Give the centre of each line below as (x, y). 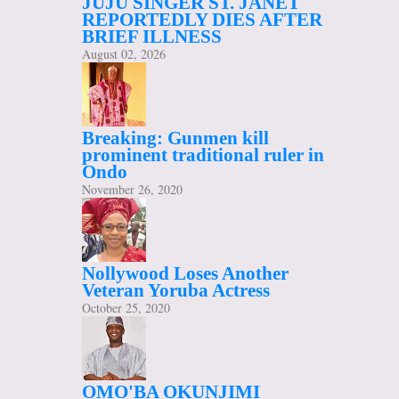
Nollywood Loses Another (185, 274)
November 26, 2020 (132, 190)
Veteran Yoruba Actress (176, 291)
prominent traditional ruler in (203, 155)
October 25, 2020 (126, 308)
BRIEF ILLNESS (152, 37)
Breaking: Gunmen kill (175, 138)
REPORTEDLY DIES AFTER (202, 20)
